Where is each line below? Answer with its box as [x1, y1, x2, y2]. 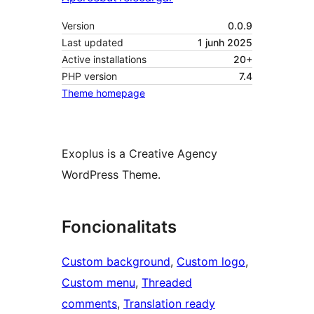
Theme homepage [62, 87, 145, 100]
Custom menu [62, 275, 135, 290]
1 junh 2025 [198, 36, 252, 49]
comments [62, 296, 117, 311]
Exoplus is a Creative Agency [62, 146, 217, 161]
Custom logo [177, 254, 245, 269]
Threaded [142, 275, 192, 290]
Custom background [62, 254, 170, 269]
